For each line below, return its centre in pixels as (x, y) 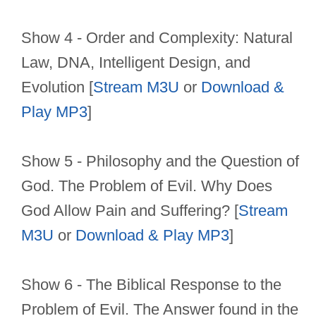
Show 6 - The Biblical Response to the (151, 285)
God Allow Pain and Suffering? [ (130, 211)
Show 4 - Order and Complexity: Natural (157, 38)
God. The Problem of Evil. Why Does (147, 186)
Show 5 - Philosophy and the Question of (160, 162)
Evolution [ (57, 87)
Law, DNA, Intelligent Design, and (136, 63)
